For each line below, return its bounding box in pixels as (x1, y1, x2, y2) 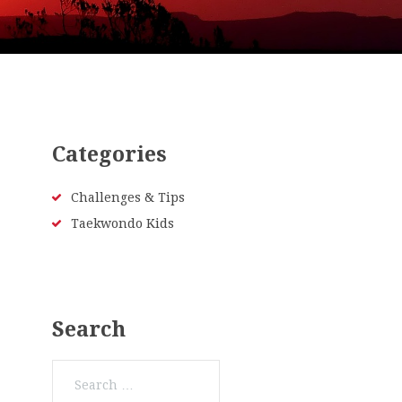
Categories (51, 141, 167, 167)
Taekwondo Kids (70, 215, 174, 231)
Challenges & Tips (70, 189, 185, 205)
